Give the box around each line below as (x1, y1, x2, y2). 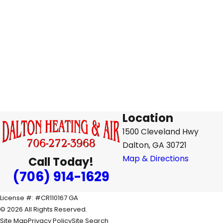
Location (122, 110, 173, 126)
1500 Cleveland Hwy (122, 126, 199, 137)
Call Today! (28, 154, 94, 170)
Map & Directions (122, 153, 189, 164)
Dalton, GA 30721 (122, 140, 187, 151)
